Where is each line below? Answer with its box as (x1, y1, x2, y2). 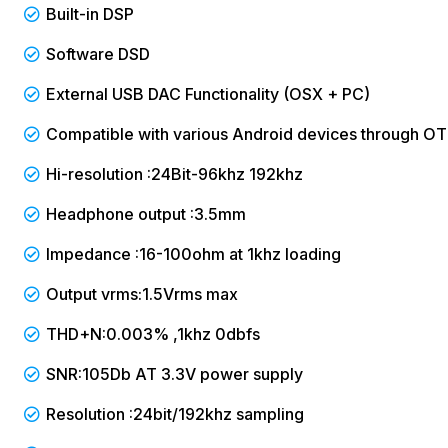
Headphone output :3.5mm (46, 203, 246, 224)
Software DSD (46, 43, 150, 64)
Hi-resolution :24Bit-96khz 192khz (46, 163, 303, 184)
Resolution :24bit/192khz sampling (46, 403, 304, 424)
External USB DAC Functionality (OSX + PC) (46, 83, 370, 104)
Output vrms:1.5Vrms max (46, 283, 238, 304)
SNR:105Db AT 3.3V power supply (46, 363, 303, 384)
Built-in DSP (46, 3, 134, 24)
